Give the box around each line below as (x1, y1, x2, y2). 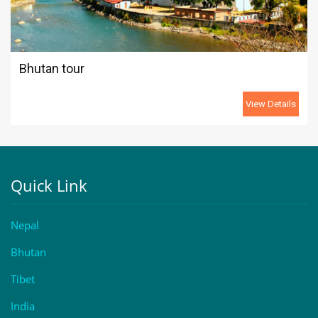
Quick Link (11, 175, 87, 196)
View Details (246, 99, 296, 109)
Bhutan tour (19, 61, 84, 76)
